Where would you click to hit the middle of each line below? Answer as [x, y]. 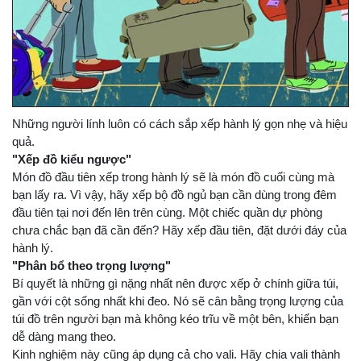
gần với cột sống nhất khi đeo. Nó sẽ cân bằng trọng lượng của [178, 301]
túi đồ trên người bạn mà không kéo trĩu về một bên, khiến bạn [175, 319]
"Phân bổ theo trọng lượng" [91, 266]
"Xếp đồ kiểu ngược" [72, 160]
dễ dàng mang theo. [64, 337]
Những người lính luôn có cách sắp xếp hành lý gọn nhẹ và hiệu [180, 124]
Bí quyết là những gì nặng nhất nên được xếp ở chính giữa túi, [175, 284]
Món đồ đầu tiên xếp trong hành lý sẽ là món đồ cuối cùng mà [173, 177]
